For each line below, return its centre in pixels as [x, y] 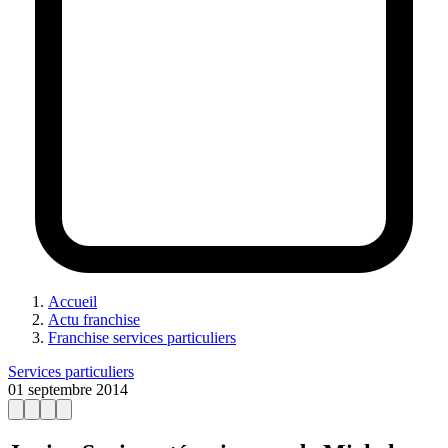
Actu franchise [94, 319]
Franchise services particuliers [142, 337]
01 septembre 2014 [68, 389]
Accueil [72, 301]
